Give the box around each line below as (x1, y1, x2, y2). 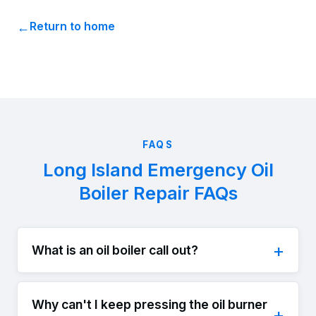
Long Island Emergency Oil (42, 159, 274, 181)
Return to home (30, 19, 115, 34)
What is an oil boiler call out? (32, 242, 198, 257)
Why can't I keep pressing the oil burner (32, 296, 267, 312)
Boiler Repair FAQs (78, 182, 238, 205)
